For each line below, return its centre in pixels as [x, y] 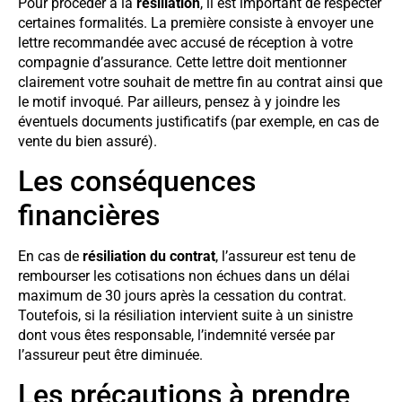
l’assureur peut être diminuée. [110, 354]
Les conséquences [137, 181]
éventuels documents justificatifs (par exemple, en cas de [198, 121]
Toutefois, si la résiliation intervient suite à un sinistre [185, 315]
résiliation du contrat [149, 256]
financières [89, 215]
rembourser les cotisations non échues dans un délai [184, 275]
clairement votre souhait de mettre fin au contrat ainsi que [200, 82]
